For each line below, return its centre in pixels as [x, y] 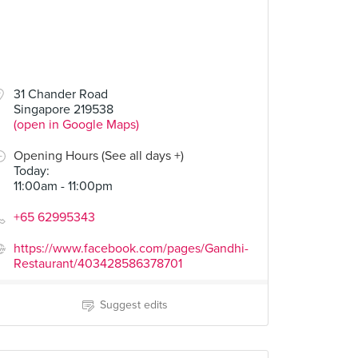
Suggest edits [133, 305]
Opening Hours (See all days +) [99, 156]
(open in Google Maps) [76, 125]
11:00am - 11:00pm [63, 186]
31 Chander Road [61, 94]
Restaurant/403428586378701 [98, 264]
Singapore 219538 [64, 109]
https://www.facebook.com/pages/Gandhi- [131, 249]
